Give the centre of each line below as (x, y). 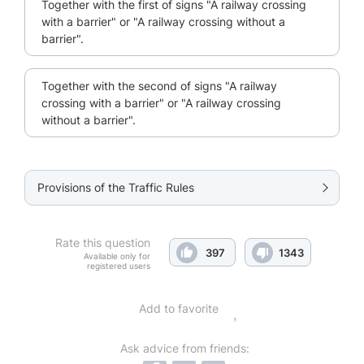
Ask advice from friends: (185, 348)
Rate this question (103, 242)
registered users (119, 265)
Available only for (117, 256)
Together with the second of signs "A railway (159, 85)
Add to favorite (178, 308)
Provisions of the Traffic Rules (116, 187)
